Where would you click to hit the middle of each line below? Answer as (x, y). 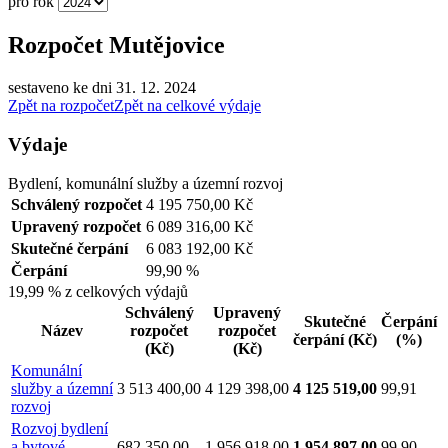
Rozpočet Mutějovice (116, 45)
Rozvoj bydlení (59, 428)
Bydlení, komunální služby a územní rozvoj (145, 183)
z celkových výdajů (126, 291)
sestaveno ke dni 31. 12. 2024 (102, 88)
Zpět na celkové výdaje (187, 106)
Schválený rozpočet (76, 204)
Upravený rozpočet (76, 226)
